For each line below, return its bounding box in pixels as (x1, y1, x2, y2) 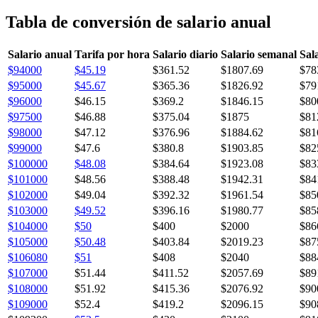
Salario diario (153, 48, 218, 60)
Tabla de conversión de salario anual (6, 12, 271, 31)
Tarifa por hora (75, 48, 150, 60)
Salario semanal (221, 48, 297, 60)
